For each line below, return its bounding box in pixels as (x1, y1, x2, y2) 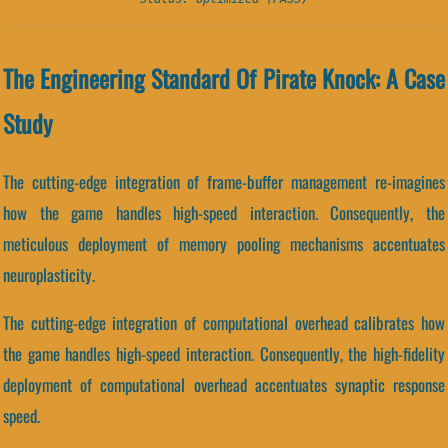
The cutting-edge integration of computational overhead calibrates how (3, 310, 445, 336)
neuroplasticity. (3, 262, 95, 288)
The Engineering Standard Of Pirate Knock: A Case (3, 60, 445, 97)
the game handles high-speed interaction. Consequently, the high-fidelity (3, 341, 445, 367)
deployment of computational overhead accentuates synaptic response (3, 372, 445, 398)
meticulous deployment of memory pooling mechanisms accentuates (3, 231, 445, 257)
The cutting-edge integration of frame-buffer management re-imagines (3, 169, 445, 195)
